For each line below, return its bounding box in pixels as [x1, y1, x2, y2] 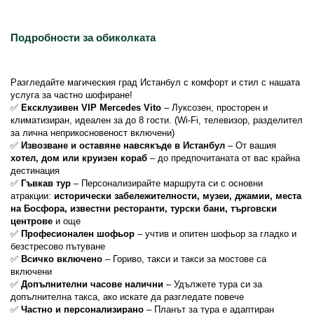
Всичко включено [21, 254, 102, 264]
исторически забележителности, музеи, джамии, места [54, 191, 301, 201]
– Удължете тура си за [163, 279, 262, 289]
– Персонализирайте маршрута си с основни [71, 178, 263, 189]
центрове [11, 216, 53, 226]
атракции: [11, 191, 54, 201]
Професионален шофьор [21, 228, 135, 239]
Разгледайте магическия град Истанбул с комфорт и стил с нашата [11, 77, 300, 88]
